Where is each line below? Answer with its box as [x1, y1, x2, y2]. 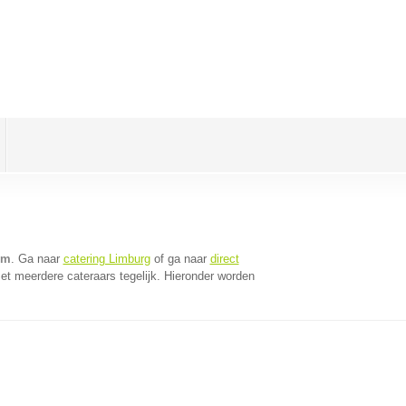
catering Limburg [63, 252, 150, 266]
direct [209, 252, 239, 266]
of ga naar [150, 252, 210, 266]
